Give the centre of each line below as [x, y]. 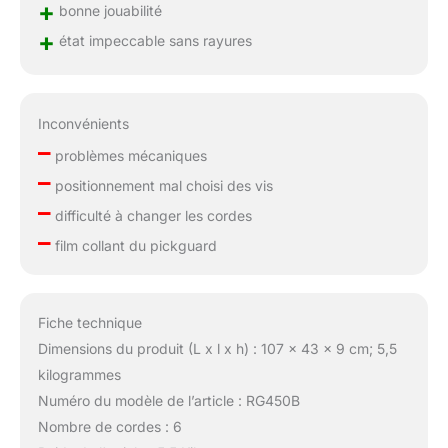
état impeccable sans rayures [153, 40]
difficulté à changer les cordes [151, 215]
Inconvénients [83, 123]
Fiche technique [89, 323]
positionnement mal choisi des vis [161, 185]
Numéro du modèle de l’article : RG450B [168, 401]
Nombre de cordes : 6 [109, 427]
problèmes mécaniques [128, 155]
